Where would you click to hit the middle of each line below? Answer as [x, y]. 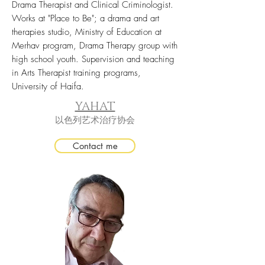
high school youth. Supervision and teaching [93, 59]
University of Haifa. [48, 86]
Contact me [95, 146]
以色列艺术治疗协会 [95, 120]
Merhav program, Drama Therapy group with [95, 46]
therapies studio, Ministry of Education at [87, 32]
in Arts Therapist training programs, [76, 73]
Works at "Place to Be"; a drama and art [85, 18]
